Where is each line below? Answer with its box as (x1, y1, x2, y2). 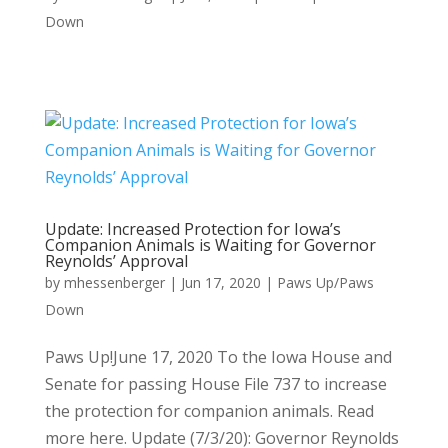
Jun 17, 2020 (180, 272, 261, 292)
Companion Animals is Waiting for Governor (44, 233, 376, 256)
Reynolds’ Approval (44, 249, 188, 272)
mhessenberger (63, 272, 165, 292)
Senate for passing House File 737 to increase (44, 372, 387, 395)
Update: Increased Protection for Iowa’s (44, 217, 341, 240)
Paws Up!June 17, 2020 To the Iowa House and (44, 345, 392, 368)
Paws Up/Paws (276, 272, 374, 292)
